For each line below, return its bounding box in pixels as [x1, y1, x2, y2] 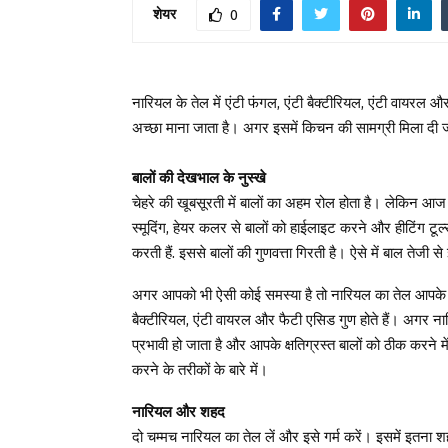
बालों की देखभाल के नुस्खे [132, 168, 266, 187]
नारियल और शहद [132, 402, 225, 421]
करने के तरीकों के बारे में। [132, 360, 268, 379]
